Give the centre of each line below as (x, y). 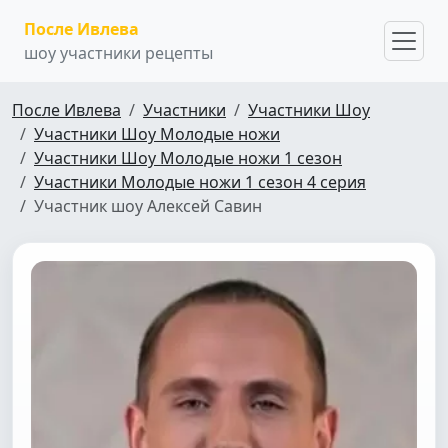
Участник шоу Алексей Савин (148, 206)
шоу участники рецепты (118, 53)
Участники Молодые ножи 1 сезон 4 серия (200, 182)
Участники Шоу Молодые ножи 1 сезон (188, 158)
